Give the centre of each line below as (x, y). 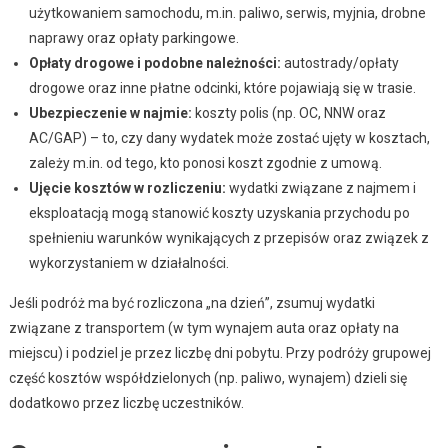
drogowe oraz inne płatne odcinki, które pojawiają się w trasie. (222, 87)
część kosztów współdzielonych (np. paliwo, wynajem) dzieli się (207, 377)
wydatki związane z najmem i (320, 187)
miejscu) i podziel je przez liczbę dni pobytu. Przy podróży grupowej (219, 352)
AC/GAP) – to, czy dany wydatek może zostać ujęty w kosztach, (229, 137)
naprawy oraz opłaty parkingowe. (133, 37)
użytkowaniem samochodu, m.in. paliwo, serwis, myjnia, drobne (227, 12)
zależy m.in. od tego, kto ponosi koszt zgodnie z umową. (205, 162)
